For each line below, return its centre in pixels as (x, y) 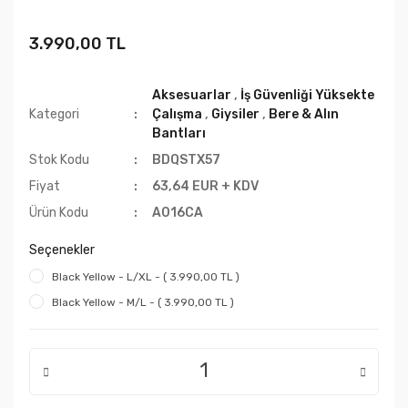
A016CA (178, 212)
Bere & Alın (304, 114)
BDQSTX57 (187, 159)
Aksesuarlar (192, 95)
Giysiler (236, 114)
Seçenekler (62, 250)
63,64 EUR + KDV (206, 186)
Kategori (54, 114)
